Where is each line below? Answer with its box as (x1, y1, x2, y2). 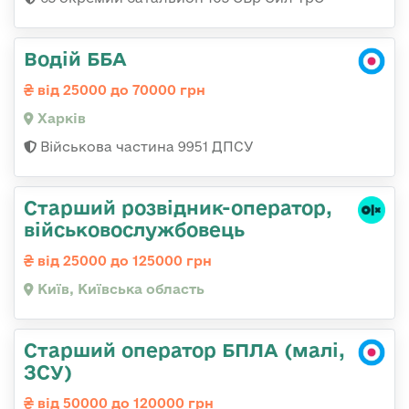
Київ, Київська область (34, 280, 204, 297)
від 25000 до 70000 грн (34, 81, 205, 98)
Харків (34, 110, 86, 126)
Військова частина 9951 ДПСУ (37, 138, 254, 154)
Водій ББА (24, 47, 127, 69)
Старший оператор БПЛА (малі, (24, 338, 345, 361)
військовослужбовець (24, 217, 245, 240)
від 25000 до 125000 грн (34, 252, 212, 268)
